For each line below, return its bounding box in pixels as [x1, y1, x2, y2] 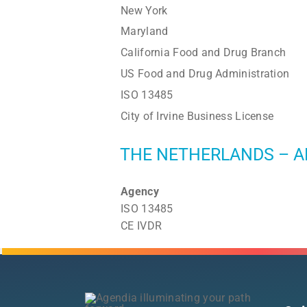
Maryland [121, 24, 169, 38]
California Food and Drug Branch [121, 45, 286, 59]
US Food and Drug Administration [121, 66, 290, 80]
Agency [121, 184, 159, 198]
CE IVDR [121, 219, 162, 232]
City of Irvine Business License [121, 109, 274, 123]
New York [121, 3, 168, 17]
